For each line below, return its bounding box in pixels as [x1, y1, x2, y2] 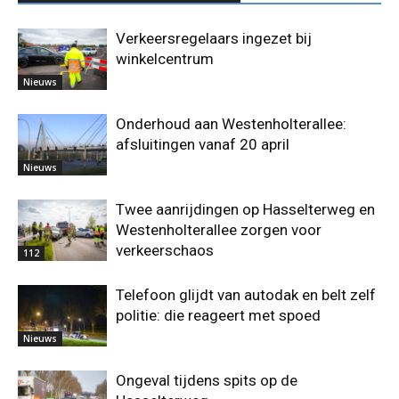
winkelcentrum [116, 50, 214, 69]
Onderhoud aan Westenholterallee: [116, 115, 346, 134]
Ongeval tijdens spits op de [116, 371, 297, 390]
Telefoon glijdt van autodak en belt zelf [116, 286, 376, 305]
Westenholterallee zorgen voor [116, 221, 322, 240]
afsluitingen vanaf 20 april [116, 135, 289, 154]
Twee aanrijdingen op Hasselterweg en [116, 200, 375, 219]
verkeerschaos [116, 241, 214, 260]
